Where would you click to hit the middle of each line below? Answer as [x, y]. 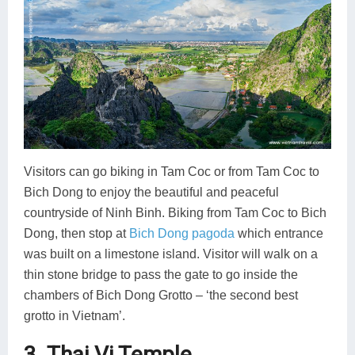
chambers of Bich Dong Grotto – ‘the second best [161, 295]
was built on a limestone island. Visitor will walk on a [171, 254]
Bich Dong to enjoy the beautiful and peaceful [151, 192]
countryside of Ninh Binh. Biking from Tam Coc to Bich [175, 212]
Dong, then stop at [76, 233]
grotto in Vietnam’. [74, 315]
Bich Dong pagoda [182, 233]
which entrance [279, 233]
